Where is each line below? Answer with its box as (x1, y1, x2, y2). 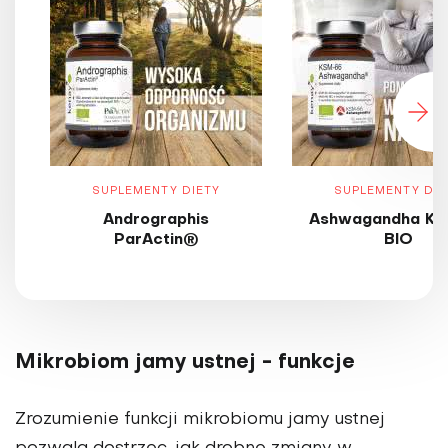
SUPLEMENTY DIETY (91, 186, 221, 198)
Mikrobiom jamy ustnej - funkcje (15, 353, 355, 374)
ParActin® (113, 233, 199, 248)
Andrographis (103, 213, 209, 228)
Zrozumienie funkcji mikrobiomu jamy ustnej (15, 412, 385, 429)
